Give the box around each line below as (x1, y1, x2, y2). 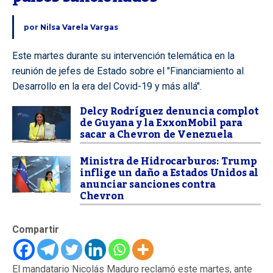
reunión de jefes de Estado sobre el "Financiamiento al (12, 65, 244, 77)
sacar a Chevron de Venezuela (80, 125, 233, 144)
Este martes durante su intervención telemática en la (12, 50, 235, 62)
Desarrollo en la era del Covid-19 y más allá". (12, 80, 202, 92)
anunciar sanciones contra (80, 175, 216, 194)
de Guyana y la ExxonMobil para (80, 113, 243, 133)
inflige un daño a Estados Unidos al (80, 163, 259, 183)
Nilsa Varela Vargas (40, 23, 118, 32)
